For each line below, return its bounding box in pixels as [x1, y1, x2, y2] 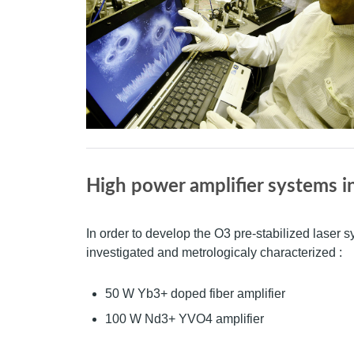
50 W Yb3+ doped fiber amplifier [105, 287, 285, 301]
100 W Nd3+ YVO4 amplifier [105, 312, 264, 326]
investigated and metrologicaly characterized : [86, 246, 342, 260]
